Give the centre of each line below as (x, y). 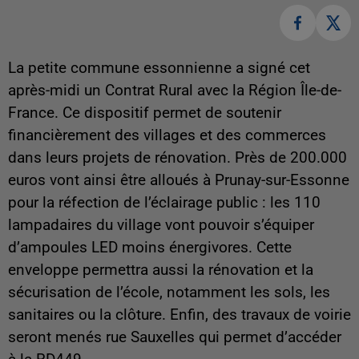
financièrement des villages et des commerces (167, 135)
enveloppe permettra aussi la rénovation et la (161, 270)
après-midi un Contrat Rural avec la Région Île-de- (175, 90)
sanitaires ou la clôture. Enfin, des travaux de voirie (179, 315)
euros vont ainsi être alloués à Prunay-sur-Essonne (179, 180)
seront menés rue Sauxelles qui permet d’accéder (175, 337)
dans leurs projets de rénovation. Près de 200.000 (177, 157)
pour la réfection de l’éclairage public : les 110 (164, 202)
